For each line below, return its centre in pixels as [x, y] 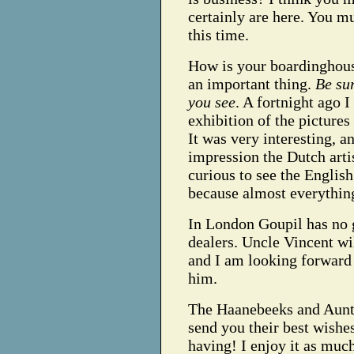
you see [212, 102]
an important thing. [252, 84]
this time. [218, 35]
